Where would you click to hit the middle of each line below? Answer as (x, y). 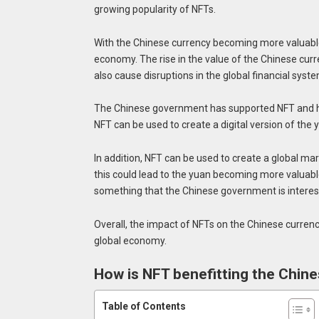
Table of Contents (143, 307)
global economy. (130, 240)
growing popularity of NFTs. (155, 9)
